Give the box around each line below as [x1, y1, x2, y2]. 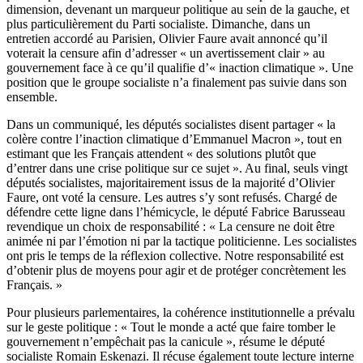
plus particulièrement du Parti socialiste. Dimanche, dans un [6, 17, 310, 32]
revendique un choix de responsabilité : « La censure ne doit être [6, 220, 335, 234]
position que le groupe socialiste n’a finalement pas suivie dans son [6, 75, 347, 90]
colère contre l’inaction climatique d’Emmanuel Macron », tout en [6, 132, 342, 147]
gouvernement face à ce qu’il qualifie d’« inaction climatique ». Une [6, 61, 353, 75]
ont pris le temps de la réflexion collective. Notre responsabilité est [6, 249, 344, 263]
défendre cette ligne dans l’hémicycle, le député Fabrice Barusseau [6, 205, 345, 220]
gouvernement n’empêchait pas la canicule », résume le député [6, 335, 325, 349]
